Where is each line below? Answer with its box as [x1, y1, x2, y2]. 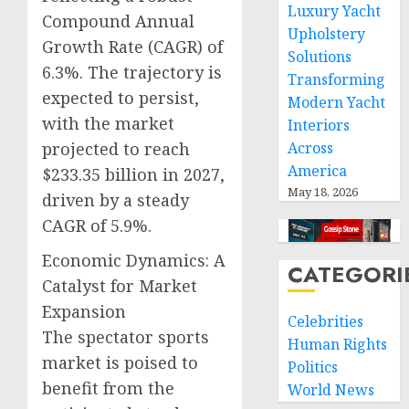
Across [288, 138, 334, 158]
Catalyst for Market [42, 274, 197, 297]
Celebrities [288, 311, 364, 331]
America [288, 161, 348, 181]
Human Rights [288, 334, 388, 354]
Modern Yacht [288, 92, 386, 112]
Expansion [42, 299, 126, 322]
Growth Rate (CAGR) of [42, 35, 223, 58]
